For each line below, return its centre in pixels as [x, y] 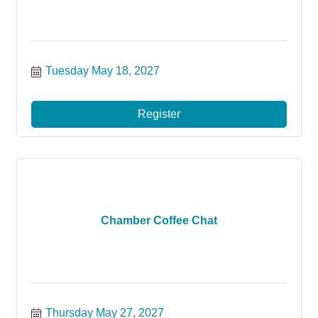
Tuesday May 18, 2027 [103, 71]
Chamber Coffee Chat [159, 220]
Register [159, 114]
